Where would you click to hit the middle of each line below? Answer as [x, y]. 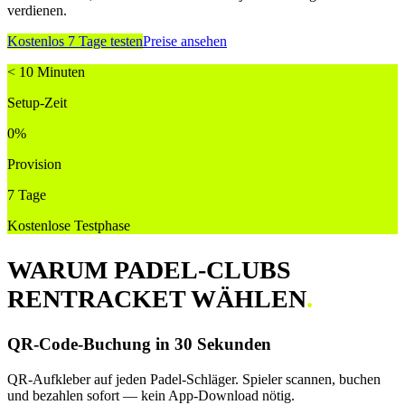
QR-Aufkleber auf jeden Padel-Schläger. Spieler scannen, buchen [194, 379]
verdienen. [37, 11]
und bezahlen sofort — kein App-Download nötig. [151, 395]
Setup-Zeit [37, 103]
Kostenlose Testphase [69, 226]
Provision [34, 165]
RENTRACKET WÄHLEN [157, 298]
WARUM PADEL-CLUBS [149, 269]
